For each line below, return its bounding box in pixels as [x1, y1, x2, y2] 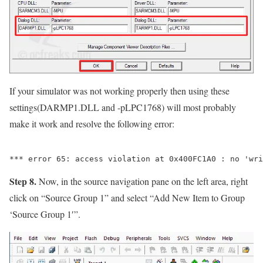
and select [109, 191, 150, 204]
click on [9, 191, 41, 204]
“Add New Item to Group [150, 191, 245, 204]
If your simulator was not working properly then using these [9, 85, 230, 97]
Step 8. [9, 174, 36, 188]
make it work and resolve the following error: [9, 117, 174, 130]
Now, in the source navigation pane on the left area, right [36, 175, 248, 188]
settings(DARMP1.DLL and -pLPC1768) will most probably [9, 101, 236, 114]
